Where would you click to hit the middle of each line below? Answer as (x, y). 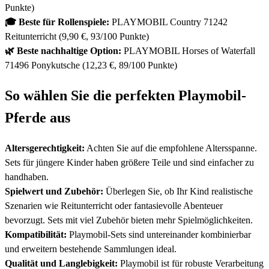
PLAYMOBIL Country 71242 (168, 22)
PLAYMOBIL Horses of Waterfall (188, 50)
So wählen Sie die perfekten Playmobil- (125, 95)
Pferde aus (38, 117)
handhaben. (27, 177)
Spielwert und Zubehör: (54, 191)
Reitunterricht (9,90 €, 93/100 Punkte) (77, 36)
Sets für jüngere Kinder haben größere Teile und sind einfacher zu (129, 162)
